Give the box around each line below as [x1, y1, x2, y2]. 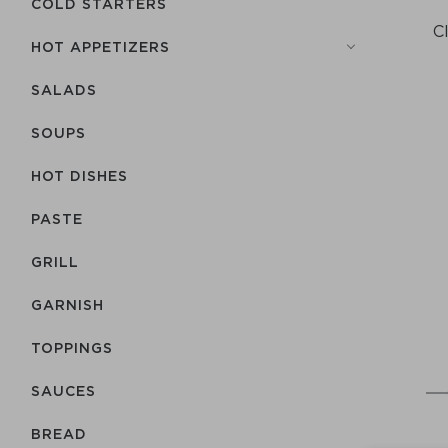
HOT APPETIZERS [31, 39, 170, 54]
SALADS [31, 82, 97, 97]
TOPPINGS [31, 340, 113, 355]
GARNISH [31, 297, 104, 312]
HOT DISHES [31, 168, 128, 183]
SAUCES [31, 383, 96, 398]
